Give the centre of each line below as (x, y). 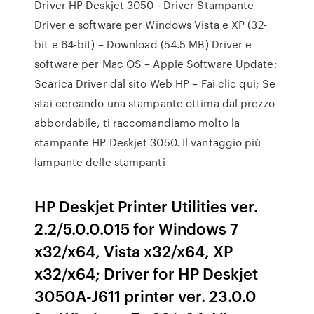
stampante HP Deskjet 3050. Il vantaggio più (148, 142)
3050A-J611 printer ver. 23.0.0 (146, 295)
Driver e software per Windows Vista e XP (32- (151, 25)
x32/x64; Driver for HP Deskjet (146, 273)
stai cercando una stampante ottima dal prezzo (155, 103)
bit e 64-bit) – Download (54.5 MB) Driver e (143, 44)
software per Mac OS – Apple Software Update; (156, 64)
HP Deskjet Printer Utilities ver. (146, 206)
